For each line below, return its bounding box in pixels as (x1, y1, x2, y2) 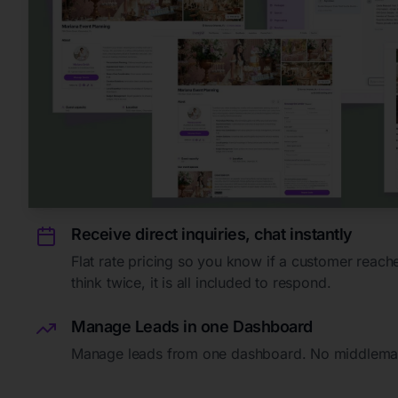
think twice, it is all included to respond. (71, 274, 331, 291)
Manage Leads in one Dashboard (71, 317, 313, 336)
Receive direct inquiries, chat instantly (71, 225, 353, 243)
